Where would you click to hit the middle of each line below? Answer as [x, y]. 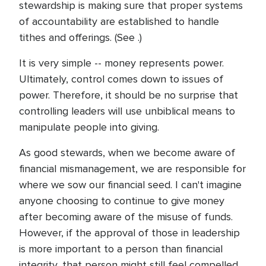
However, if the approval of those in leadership [129, 233]
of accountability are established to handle [119, 21]
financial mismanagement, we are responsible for [132, 169]
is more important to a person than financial [121, 249]
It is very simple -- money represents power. [121, 63]
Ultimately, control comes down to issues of [121, 79]
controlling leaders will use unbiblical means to [127, 111]
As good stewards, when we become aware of [127, 153]
